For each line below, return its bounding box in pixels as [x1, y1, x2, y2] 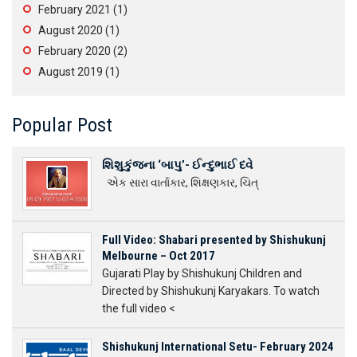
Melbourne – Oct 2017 [102, 249, 215, 263]
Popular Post [12, 114, 112, 136]
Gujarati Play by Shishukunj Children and [102, 267, 302, 280]
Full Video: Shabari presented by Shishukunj [102, 233, 326, 247]
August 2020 [38, 24, 103, 37]
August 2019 [38, 65, 103, 78]
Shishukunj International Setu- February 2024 [102, 339, 334, 354]
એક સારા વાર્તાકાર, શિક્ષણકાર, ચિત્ [102, 176, 258, 189]
